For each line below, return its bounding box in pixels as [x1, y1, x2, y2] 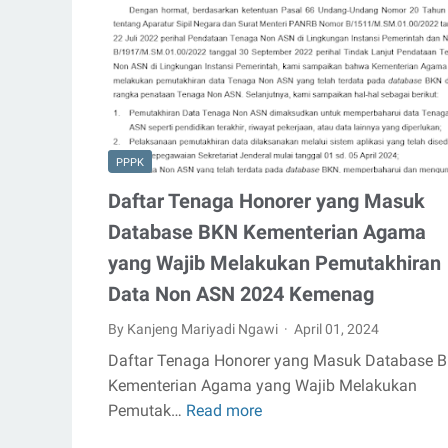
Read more [186, 400, 262, 420]
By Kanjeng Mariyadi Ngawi [108, 320, 281, 337]
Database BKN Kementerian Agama [108, 219, 426, 244]
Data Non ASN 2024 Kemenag [108, 281, 374, 306]
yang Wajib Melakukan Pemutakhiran [108, 250, 441, 275]
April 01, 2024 [294, 320, 380, 337]
